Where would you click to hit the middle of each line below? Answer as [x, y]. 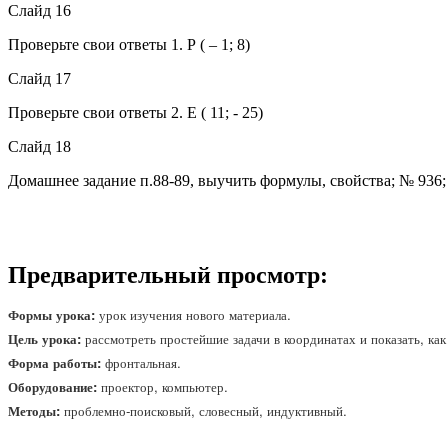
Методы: [36, 411]
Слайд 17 [39, 78]
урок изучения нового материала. [193, 315]
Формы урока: [51, 315]
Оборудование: [54, 387]
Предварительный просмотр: [168, 274]
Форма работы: [56, 363]
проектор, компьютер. [164, 387]
